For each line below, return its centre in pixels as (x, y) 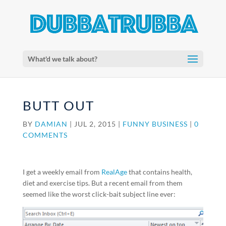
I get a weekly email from (62, 172)
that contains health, (159, 172)
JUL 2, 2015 (95, 124)
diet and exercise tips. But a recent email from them (102, 183)
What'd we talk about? (62, 59)
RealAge (114, 172)
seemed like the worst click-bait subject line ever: (99, 194)
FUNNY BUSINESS (155, 124)
